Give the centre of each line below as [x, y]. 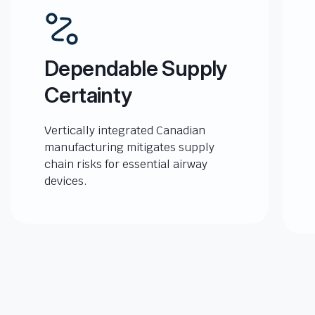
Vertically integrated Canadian [125, 130]
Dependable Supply [136, 68]
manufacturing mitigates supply [129, 147]
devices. [66, 181]
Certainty [88, 95]
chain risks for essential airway [126, 164]
